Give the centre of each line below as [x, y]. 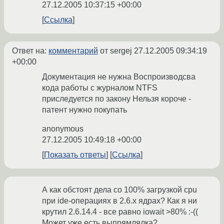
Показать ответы [75, 155]
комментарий [73, 51]
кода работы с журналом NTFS [100, 88]
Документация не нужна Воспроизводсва [119, 77]
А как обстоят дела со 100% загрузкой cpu [119, 190]
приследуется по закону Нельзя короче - [116, 99]
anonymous [63, 129]
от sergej [116, 51]
